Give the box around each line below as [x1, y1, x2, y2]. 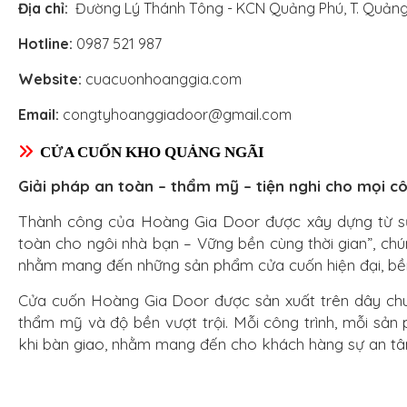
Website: [18, 70, 82, 88]
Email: [18, 105, 59, 124]
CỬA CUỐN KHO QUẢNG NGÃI [40, 144, 264, 161]
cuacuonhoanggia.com [82, 70, 242, 88]
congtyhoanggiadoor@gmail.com [59, 105, 292, 124]
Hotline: [18, 35, 73, 53]
